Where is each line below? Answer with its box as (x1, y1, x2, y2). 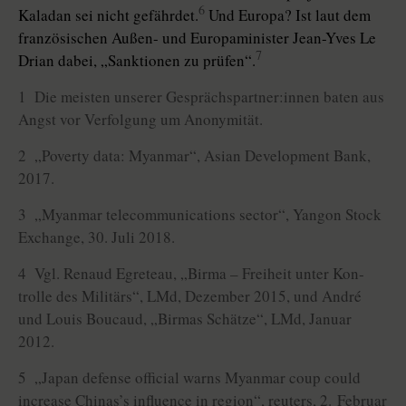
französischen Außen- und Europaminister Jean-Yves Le (18, 27, 376, 49)
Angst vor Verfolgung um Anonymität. (18, 109, 263, 130)
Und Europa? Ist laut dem (205, 5, 371, 26)
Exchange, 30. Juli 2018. (18, 227, 175, 248)
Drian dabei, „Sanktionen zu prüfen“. (18, 50, 256, 72)
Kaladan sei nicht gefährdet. (18, 5, 198, 26)
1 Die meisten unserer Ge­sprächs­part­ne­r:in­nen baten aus (18, 86, 384, 108)
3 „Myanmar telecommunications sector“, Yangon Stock (18, 204, 382, 226)
